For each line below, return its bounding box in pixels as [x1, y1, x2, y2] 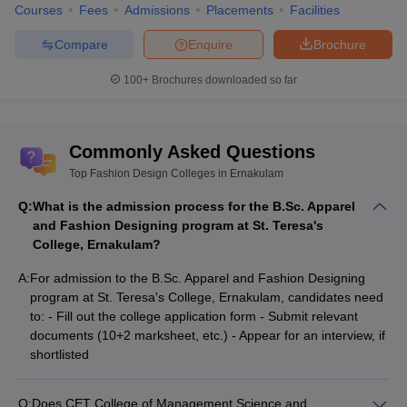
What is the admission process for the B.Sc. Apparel [33, 199, 355, 213]
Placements [206, 3, 273, 17]
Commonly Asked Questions [69, 142, 315, 162]
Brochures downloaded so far [149, 74, 297, 86]
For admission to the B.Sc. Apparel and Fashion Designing [30, 271, 365, 285]
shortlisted [30, 347, 89, 362]
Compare [54, 36, 108, 52]
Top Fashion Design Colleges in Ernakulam [69, 167, 283, 180]
